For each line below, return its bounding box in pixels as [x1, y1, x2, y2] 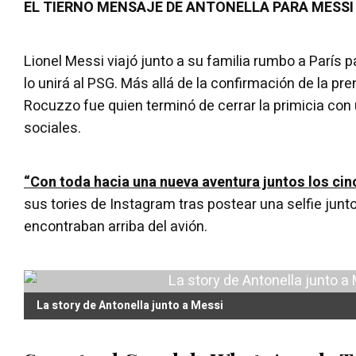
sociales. [24, 118, 81, 139]
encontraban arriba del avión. [24, 216, 207, 238]
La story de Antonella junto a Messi [37, 297, 223, 314]
